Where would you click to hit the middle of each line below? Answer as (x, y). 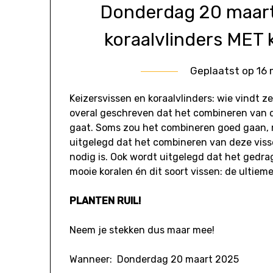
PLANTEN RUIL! (105, 201)
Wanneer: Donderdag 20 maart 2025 (154, 260)
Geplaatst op (224, 71)
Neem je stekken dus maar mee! (142, 230)
